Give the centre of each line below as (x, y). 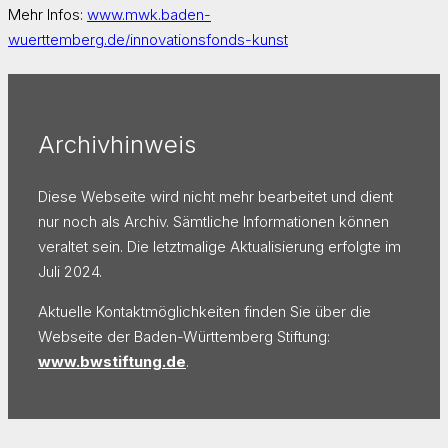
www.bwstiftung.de (112, 361)
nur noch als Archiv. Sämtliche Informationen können (213, 221)
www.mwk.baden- (149, 14)
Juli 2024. (70, 271)
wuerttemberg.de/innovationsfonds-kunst (148, 39)
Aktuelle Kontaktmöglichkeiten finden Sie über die (204, 311)
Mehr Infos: (47, 14)
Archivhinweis (117, 145)
